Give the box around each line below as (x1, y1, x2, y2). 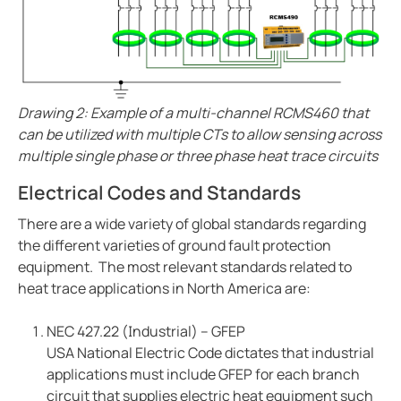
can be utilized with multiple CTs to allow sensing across (18, 124, 381, 144)
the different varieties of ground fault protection (18, 235, 331, 256)
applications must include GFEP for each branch (47, 364, 360, 385)
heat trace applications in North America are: (18, 278, 311, 299)
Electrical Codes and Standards (18, 179, 301, 205)
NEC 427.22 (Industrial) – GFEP (47, 321, 245, 342)
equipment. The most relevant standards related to (18, 257, 352, 277)
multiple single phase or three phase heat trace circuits (18, 145, 378, 166)
